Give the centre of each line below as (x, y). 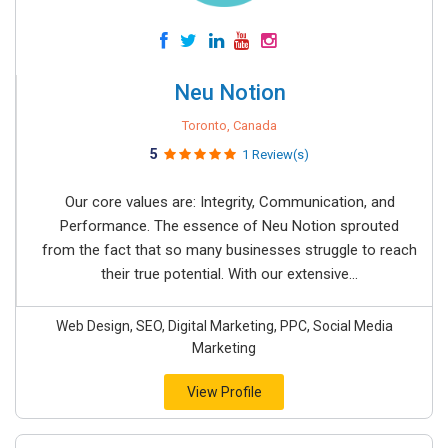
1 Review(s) (275, 154)
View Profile (224, 392)
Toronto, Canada (229, 125)
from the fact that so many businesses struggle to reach (229, 250)
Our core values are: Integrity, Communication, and (229, 202)
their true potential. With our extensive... (229, 274)
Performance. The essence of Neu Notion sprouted (229, 226)
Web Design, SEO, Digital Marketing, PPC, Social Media (224, 326)
